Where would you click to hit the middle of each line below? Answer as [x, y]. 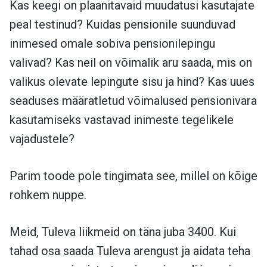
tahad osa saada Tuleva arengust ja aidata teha [130, 251]
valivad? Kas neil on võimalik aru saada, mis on [131, 62]
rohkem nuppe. [48, 195]
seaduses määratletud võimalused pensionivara [133, 100]
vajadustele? [42, 139]
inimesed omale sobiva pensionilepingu [112, 43]
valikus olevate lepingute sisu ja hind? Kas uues [132, 81]
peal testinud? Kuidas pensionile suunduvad [122, 24]
